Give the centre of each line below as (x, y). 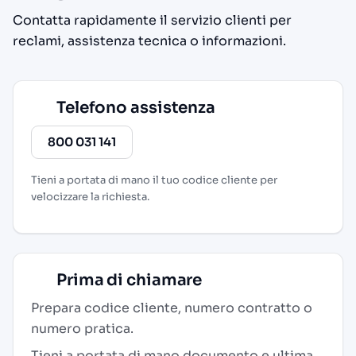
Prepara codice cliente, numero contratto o (172, 308)
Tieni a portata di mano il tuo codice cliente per (154, 180)
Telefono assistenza (134, 108)
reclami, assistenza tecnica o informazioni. (149, 41)
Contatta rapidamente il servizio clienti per (152, 20)
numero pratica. (82, 329)
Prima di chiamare (128, 280)
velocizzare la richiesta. (90, 197)
